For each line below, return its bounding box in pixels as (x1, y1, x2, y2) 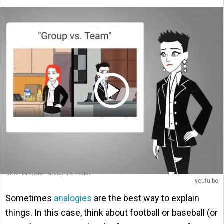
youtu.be (195, 177, 218, 184)
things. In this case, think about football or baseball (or (5, 207, 218, 218)
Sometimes (5, 192, 54, 203)
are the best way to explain (92, 192, 199, 203)
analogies (54, 192, 92, 203)
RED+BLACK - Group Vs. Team (5, 169, 90, 177)
